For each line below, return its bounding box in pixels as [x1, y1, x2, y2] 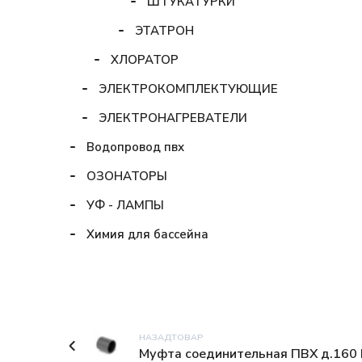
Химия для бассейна [86, 225, 208, 242]
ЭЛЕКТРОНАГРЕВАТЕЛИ [99, 109, 247, 126]
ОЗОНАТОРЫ [86, 167, 167, 184]
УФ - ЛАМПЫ [86, 196, 164, 213]
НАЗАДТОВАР [139, 330, 203, 343]
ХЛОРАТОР [111, 51, 179, 68]
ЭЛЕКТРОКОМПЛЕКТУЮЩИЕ [99, 80, 278, 97]
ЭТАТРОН [135, 22, 194, 39]
